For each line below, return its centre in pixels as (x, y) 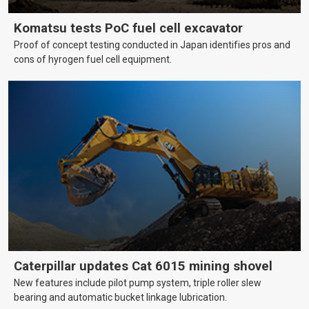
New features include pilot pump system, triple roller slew (138, 283)
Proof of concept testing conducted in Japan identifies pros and (152, 44)
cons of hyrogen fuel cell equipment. (93, 59)
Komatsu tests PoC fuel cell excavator (128, 28)
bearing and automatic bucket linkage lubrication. (120, 298)
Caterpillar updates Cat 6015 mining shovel (143, 267)
